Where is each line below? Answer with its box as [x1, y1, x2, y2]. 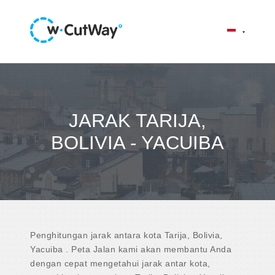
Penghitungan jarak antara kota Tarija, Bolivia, [30, 230, 223, 240]
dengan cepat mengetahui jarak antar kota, [30, 258, 211, 268]
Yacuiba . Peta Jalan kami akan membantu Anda [30, 244, 231, 254]
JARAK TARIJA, [69, 109, 206, 131]
